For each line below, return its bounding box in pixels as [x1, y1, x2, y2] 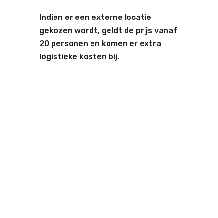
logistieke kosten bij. [39, 52, 119, 61]
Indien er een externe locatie [39, 12, 151, 22]
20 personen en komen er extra [39, 38, 161, 48]
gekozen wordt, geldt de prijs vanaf [39, 25, 177, 35]
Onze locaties [39, 139, 117, 153]
